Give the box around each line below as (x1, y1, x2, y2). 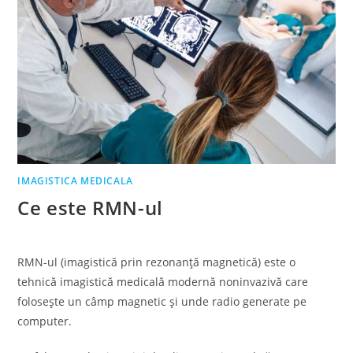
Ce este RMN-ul (17, 194, 163, 221)
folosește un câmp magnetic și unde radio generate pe (17, 293, 307, 309)
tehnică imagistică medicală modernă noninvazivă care (17, 273, 309, 289)
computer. (17, 313, 72, 329)
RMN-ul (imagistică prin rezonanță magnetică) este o (17, 254, 296, 269)
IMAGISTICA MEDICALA (17, 173, 133, 188)
